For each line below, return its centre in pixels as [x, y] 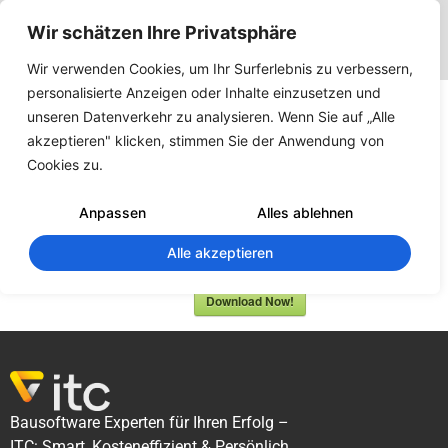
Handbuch [260, 99]
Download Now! [250, 301]
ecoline [241, 138]
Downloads [297, 202]
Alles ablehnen [305, 212]
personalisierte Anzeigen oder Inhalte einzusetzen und [204, 92]
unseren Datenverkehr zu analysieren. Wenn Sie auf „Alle [211, 116]
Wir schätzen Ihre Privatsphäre [162, 32]
